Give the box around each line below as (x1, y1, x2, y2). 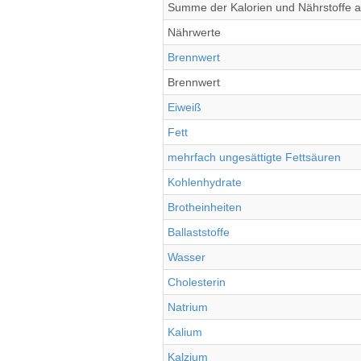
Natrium (168, 301, 208, 313)
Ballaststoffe (168, 226, 230, 239)
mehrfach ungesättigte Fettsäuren (168, 151, 341, 164)
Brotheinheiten (168, 201, 242, 214)
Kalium (168, 326, 202, 338)
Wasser (168, 251, 205, 263)
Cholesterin (168, 276, 226, 288)
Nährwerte (168, 26, 221, 39)
